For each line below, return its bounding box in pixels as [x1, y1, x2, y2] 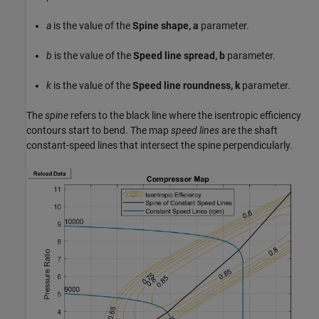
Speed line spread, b [133, 50, 225, 62]
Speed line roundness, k [132, 80, 240, 92]
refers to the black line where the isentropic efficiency [68, 110, 301, 122]
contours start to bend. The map [26, 125, 171, 137]
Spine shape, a [132, 20, 199, 32]
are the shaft [219, 125, 278, 137]
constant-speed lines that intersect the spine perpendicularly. [26, 140, 293, 152]
